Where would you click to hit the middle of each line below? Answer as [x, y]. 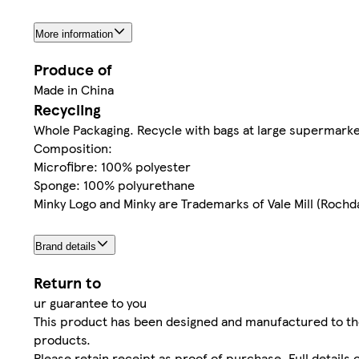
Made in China [74, 90]
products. [62, 340]
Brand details [66, 247]
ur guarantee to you [90, 303]
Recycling [67, 110]
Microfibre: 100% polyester [112, 167]
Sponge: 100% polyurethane [114, 185]
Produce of [73, 70]
